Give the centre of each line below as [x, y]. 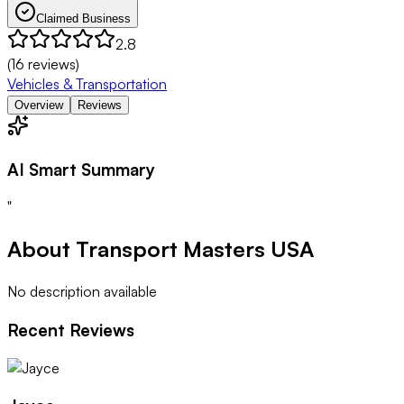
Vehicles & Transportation [87, 83]
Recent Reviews [71, 329]
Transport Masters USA [195, 249]
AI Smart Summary [81, 169]
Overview [39, 105]
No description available [82, 292]
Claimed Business [83, 18]
